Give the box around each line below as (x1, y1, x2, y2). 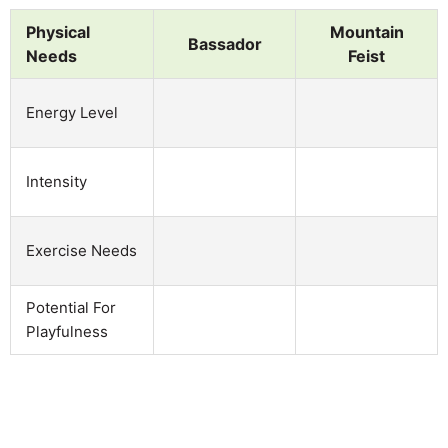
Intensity (26, 171, 87, 191)
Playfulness (26, 321, 108, 341)
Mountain (329, 21, 404, 42)
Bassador (187, 33, 262, 54)
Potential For (26, 297, 116, 317)
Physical (26, 21, 90, 42)
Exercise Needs (26, 240, 137, 260)
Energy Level (26, 102, 118, 122)
